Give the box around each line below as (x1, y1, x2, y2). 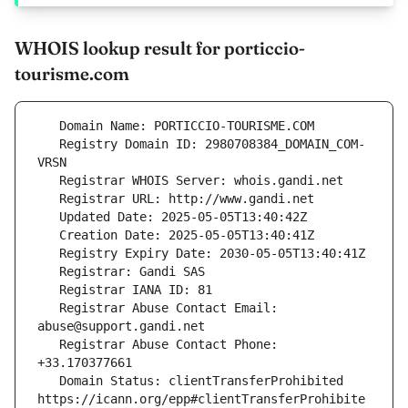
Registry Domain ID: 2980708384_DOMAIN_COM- (37, 137, 59, 152)
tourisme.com (15, 62, 129, 86)
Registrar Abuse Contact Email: (37, 301, 59, 316)
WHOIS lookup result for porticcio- (15, 36, 305, 60)
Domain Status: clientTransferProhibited (37, 373, 59, 389)
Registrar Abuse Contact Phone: (37, 337, 59, 352)
